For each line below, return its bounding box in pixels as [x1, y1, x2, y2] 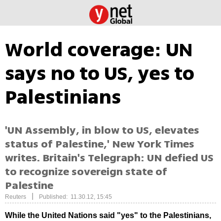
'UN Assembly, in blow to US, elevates [5, 122, 199, 139]
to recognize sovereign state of [5, 164, 167, 180]
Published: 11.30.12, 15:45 [39, 193, 112, 201]
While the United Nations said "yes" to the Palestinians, [5, 211, 211, 220]
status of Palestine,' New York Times [5, 136, 194, 152]
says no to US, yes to [5, 59, 194, 88]
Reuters [5, 193, 26, 201]
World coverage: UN [5, 36, 193, 64]
